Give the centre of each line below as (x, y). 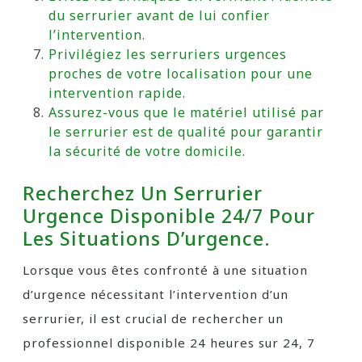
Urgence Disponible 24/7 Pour (169, 216)
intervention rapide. (117, 93)
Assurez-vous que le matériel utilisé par (186, 112)
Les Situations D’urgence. (147, 238)
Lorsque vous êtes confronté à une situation (165, 270)
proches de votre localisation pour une (181, 74)
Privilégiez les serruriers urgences (168, 54)
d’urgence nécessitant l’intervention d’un (156, 294)
